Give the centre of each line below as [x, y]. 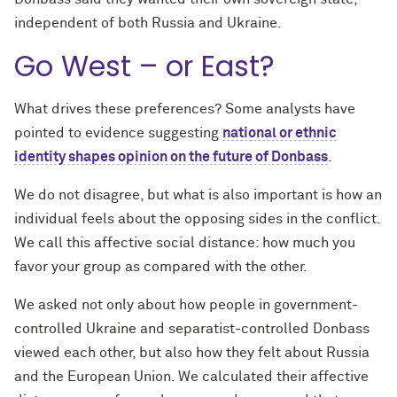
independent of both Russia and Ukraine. [148, 23]
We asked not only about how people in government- [186, 304]
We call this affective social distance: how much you [185, 242]
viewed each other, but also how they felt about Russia [192, 352]
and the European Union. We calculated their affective [191, 376]
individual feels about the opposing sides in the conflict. [197, 218]
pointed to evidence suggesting [118, 132]
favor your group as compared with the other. [161, 266]
